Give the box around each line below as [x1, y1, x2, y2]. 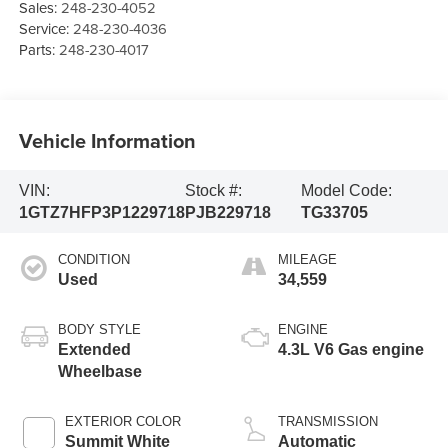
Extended [57, 341, 131, 359]
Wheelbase [57, 363, 142, 381]
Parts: [18, 39, 59, 61]
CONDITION [57, 252, 130, 268]
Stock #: [184, 181, 242, 199]
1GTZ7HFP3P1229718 [18, 203, 185, 221]
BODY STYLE [57, 322, 141, 338]
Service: [18, 18, 73, 40]
